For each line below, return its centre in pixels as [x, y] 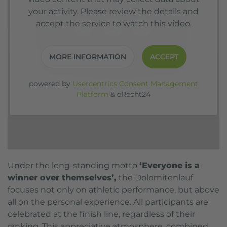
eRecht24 [134, 94]
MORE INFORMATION [87, 57]
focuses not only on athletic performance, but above [113, 190]
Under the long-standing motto [73, 165]
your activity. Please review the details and [113, 11]
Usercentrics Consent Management [135, 84]
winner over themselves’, [62, 178]
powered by [51, 84]
